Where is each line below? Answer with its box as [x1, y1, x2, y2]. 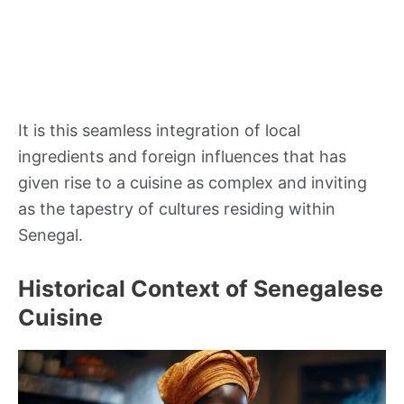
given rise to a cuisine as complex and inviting [18, 173, 367, 193]
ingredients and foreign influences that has [18, 147, 346, 167]
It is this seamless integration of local [18, 121, 300, 141]
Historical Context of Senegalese [18, 275, 383, 303]
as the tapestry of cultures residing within [18, 199, 335, 219]
